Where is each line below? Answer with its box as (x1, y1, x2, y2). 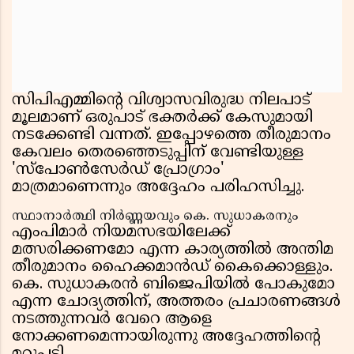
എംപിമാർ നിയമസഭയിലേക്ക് (12, 223, 231, 243)
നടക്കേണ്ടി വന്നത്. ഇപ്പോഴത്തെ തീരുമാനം (12, 126, 331, 146)
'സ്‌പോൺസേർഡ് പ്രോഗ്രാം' (12, 160, 224, 181)
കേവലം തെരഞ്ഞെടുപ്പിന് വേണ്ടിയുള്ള (12, 143, 303, 164)
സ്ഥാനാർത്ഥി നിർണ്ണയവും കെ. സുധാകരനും (12, 209, 298, 225)
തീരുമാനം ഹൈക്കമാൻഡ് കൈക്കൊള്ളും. (12, 258, 333, 278)
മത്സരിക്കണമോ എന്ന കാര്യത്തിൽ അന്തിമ (12, 240, 333, 261)
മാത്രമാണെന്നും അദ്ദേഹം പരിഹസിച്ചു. (12, 178, 304, 198)
